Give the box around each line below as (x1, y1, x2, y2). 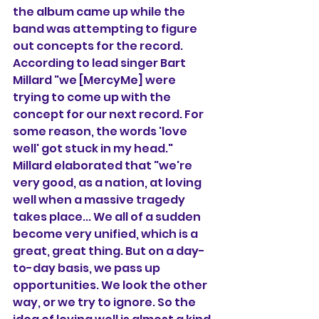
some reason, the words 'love (13, 123, 189, 140)
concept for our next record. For (13, 106, 206, 122)
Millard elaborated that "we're (13, 157, 194, 174)
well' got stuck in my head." (13, 140, 175, 157)
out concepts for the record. (13, 38, 185, 54)
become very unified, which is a (13, 226, 200, 242)
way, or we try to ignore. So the (13, 294, 198, 310)
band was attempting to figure (13, 21, 199, 37)
